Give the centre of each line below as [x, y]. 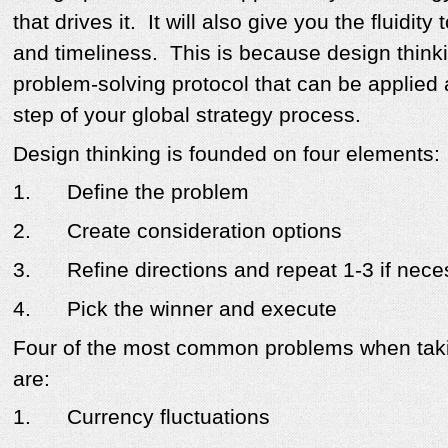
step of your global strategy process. [187, 114]
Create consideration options [204, 231]
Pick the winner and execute [202, 308]
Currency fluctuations [168, 417]
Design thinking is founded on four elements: [226, 153]
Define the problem [158, 192]
